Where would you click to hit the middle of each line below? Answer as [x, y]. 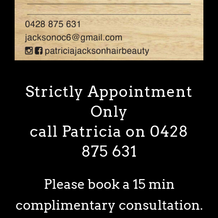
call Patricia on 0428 [109, 131]
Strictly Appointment [109, 91]
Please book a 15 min [109, 184]
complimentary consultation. [109, 205]
